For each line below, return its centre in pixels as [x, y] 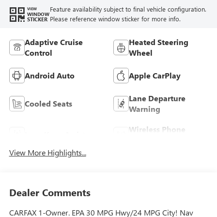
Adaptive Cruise [54, 42]
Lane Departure [157, 98]
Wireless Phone [157, 129]
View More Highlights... [47, 153]
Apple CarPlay [155, 76]
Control [38, 53]
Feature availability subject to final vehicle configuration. [128, 9]
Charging [146, 140]
